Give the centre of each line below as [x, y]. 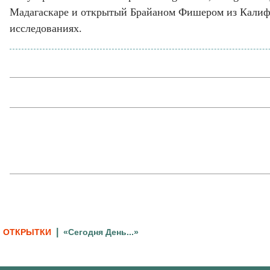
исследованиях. [46, 28]
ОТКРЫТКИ [27, 232]
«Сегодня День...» [101, 232]
